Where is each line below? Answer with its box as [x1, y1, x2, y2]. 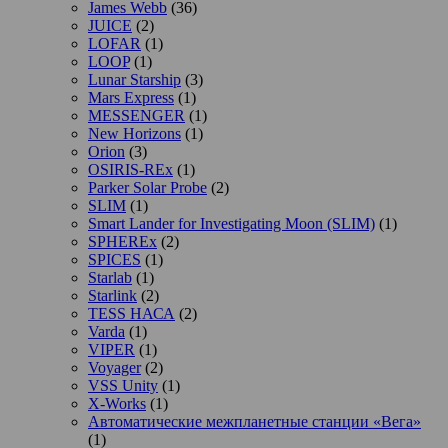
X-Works [88, 394, 146, 412]
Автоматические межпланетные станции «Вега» [88, 412, 421, 430]
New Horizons [88, 124, 181, 142]
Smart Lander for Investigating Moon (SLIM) [88, 214, 375, 232]
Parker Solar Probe [88, 178, 207, 196]
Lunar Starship [88, 70, 181, 88]
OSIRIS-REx [88, 160, 173, 178]
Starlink [88, 286, 137, 304]
